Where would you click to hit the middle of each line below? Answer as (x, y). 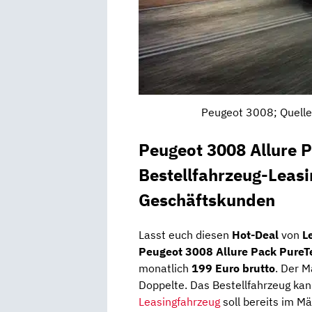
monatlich (165, 268)
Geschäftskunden (207, 200)
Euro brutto (245, 268)
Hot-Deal (255, 235)
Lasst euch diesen (185, 235)
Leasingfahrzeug (179, 302)
